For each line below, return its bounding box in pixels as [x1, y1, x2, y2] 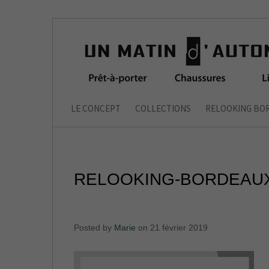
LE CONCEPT [71, 103, 121, 114]
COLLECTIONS [135, 103, 191, 114]
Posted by [74, 223, 114, 232]
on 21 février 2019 [136, 223, 208, 232]
